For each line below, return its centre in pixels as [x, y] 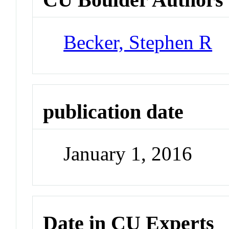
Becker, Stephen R [138, 42]
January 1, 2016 [128, 154]
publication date [113, 111]
